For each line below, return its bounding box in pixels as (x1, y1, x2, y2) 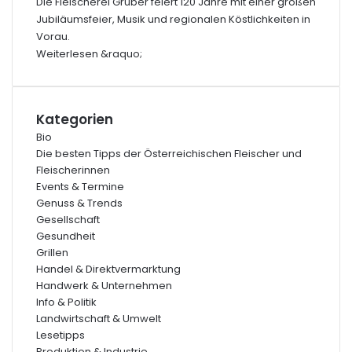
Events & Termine (36, 179, 124, 194)
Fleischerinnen (36, 163, 110, 178)
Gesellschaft (36, 212, 100, 227)
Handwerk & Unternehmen (36, 278, 172, 293)
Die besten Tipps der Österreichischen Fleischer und (36, 146, 302, 161)
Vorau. (36, 29, 70, 44)
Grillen (36, 245, 68, 260)
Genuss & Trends (36, 196, 123, 211)
